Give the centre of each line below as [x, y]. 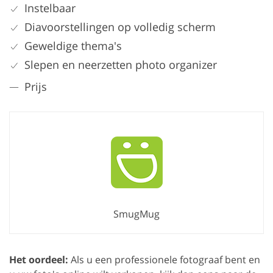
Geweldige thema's [73, 46]
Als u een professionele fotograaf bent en [164, 260]
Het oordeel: [39, 260]
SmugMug [136, 214]
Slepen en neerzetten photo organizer [121, 65]
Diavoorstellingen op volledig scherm [120, 27]
